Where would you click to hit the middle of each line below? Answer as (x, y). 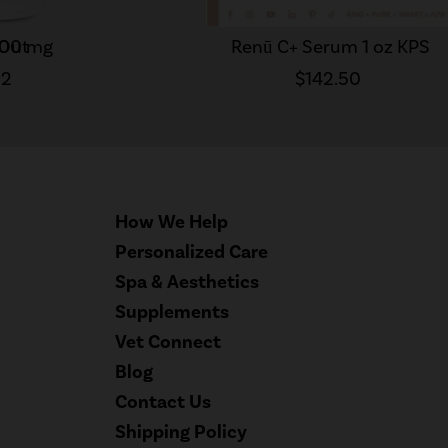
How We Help (172, 222)
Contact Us (163, 402)
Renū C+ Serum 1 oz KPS (330, 46)
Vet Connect (168, 342)
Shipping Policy (181, 432)
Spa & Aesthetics (187, 282)
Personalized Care (192, 252)
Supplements (172, 312)
